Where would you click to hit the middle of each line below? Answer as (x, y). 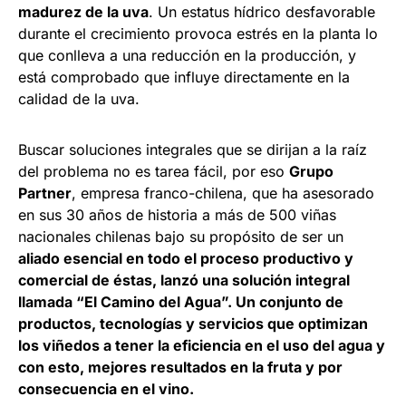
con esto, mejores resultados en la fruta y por (180, 367)
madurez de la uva (83, 12)
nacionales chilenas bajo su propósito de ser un (181, 237)
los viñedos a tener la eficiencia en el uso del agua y (202, 346)
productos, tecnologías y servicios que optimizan (193, 324)
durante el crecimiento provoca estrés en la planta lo (198, 34)
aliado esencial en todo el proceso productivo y (186, 259)
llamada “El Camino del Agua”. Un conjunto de (181, 302)
